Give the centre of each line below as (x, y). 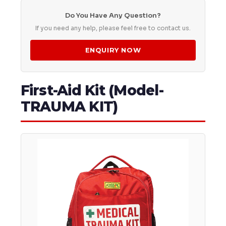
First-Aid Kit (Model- (92, 91)
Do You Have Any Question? (113, 16)
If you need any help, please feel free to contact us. (113, 28)
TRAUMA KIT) (69, 107)
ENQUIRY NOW (113, 50)
